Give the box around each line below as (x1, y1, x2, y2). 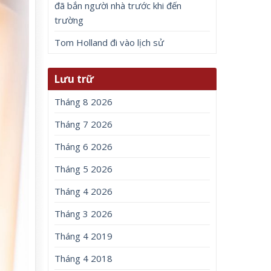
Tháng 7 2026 (54, 118, 113, 131)
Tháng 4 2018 (54, 252, 113, 265)
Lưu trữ (54, 72, 94, 87)
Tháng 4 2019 (54, 230, 113, 243)
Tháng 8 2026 (54, 96, 113, 108)
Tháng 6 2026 (54, 140, 113, 153)
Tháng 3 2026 (54, 207, 113, 220)
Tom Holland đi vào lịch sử (54, 36, 165, 48)
